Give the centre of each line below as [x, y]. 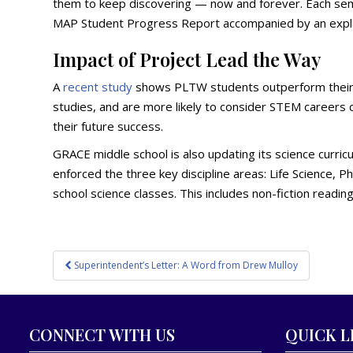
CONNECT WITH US [102, 334]
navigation [99, 281]
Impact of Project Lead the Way [188, 59]
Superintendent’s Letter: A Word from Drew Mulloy [186, 265]
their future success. [108, 126]
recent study [98, 87]
